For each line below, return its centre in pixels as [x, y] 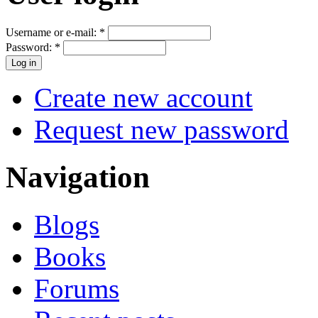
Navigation [78, 177]
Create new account [143, 98]
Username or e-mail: [53, 33]
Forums [77, 288]
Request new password [161, 130]
